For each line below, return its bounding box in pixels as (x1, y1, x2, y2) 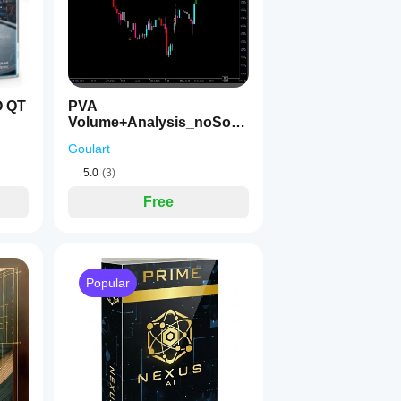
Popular (86, 276, 130, 290)
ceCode (68, 131, 121, 146)
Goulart (68, 141, 110, 156)
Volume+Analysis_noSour (68, 115, 245, 130)
